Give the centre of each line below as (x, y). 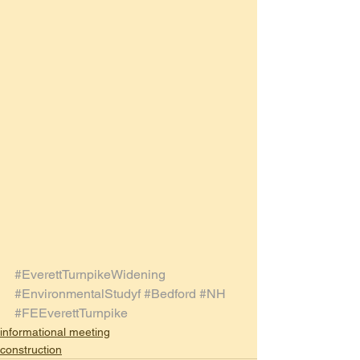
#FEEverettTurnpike (71, 313)
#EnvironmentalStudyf (78, 294)
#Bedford (170, 294)
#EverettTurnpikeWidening (90, 275)
